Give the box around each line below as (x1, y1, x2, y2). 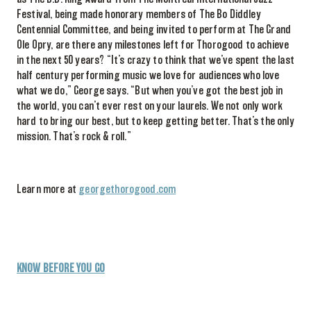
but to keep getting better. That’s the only (112, 115, 294, 127)
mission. (17, 131, 53, 142)
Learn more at (17, 183, 79, 195)
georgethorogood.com (78, 183, 176, 195)
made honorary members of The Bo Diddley (79, 8, 261, 20)
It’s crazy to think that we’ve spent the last (110, 54, 294, 66)
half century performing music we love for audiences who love (17, 69, 280, 81)
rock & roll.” (79, 131, 131, 142)
